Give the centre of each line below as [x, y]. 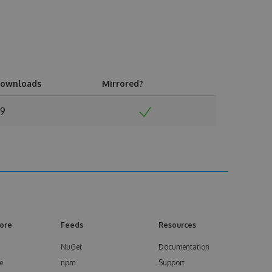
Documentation [184, 247]
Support [172, 263]
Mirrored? [123, 83]
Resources [177, 225]
